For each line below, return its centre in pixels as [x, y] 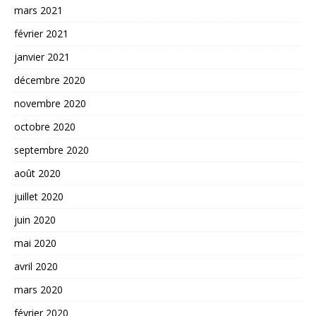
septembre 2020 [51, 150]
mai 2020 [35, 243]
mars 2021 [38, 10]
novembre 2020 [50, 103]
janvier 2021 [42, 56]
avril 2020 [36, 266]
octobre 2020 [45, 126]
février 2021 [41, 33]
